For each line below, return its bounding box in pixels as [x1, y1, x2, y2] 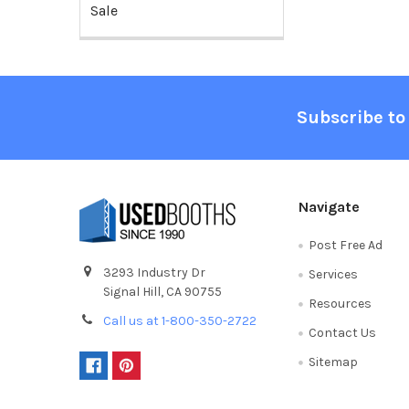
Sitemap [309, 353, 359, 370]
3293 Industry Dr [102, 264, 205, 280]
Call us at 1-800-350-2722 [102, 312, 257, 329]
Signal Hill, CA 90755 [102, 283, 222, 299]
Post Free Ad [309, 236, 383, 253]
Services [309, 266, 359, 282]
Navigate [299, 197, 361, 215]
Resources [309, 295, 372, 311]
